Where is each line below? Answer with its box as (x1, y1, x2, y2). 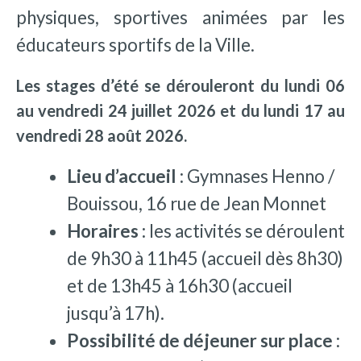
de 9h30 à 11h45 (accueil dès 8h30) (66, 247, 343, 270)
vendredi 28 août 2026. (16, 126, 187, 146)
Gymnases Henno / (186, 165, 334, 188)
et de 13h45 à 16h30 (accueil (66, 275, 293, 297)
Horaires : (66, 220, 149, 243)
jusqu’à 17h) (66, 302, 160, 325)
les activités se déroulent (148, 220, 345, 243)
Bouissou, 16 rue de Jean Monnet (66, 193, 326, 215)
